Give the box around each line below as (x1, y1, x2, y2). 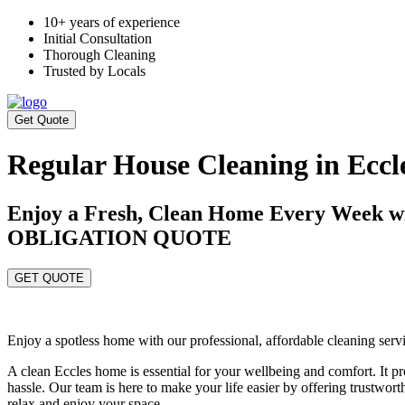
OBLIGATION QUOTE (7, 225, 231, 250)
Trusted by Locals (43, 63, 146, 79)
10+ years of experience (43, 14, 180, 30)
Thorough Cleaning (43, 47, 155, 62)
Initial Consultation (43, 31, 152, 46)
